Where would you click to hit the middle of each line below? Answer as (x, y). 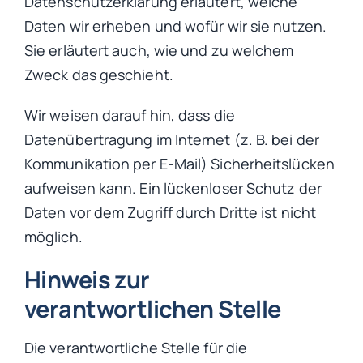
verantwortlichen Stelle (153, 309)
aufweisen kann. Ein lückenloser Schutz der (173, 188)
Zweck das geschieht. (99, 75)
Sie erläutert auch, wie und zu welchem (159, 51)
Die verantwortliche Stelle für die (136, 347)
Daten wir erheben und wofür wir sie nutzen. (175, 26)
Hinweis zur (87, 280)
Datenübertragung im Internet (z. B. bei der (172, 140)
